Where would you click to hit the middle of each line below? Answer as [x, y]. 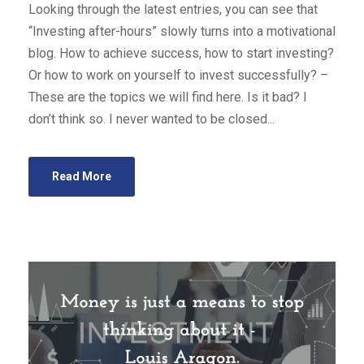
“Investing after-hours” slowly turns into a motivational [182, 31]
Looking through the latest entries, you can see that [173, 9]
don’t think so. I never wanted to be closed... [152, 119]
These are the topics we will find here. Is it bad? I [168, 97]
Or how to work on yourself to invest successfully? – [178, 75]
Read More [82, 176]
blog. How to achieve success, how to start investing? [181, 53]
